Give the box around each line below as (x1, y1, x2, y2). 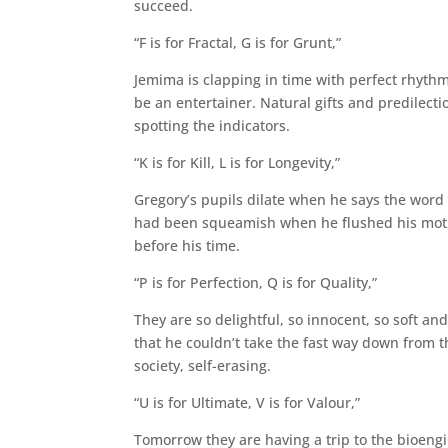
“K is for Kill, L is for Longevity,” (134, 152, 341, 172)
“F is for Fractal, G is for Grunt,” (134, 32, 342, 52)
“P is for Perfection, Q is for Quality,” (134, 272, 378, 292)
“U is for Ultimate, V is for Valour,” (134, 392, 361, 412)
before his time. (134, 235, 241, 255)
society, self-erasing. (134, 355, 272, 375)
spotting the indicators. (134, 115, 291, 135)
